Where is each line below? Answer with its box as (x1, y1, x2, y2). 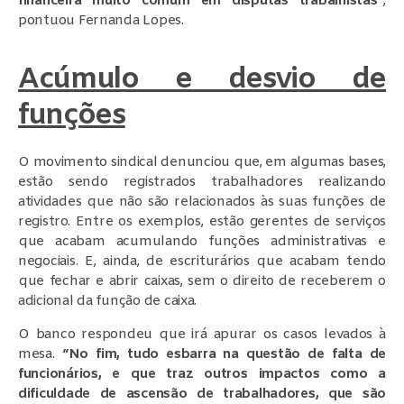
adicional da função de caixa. (18, 291, 197, 310)
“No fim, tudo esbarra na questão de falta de (61, 344, 386, 363)
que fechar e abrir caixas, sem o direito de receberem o (18, 271, 386, 290)
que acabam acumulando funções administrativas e (18, 232, 386, 251)
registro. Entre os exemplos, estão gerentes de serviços (18, 212, 386, 231)
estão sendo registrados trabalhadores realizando (18, 172, 386, 191)
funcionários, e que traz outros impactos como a (18, 364, 386, 383)
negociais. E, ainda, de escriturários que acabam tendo (18, 252, 386, 271)
